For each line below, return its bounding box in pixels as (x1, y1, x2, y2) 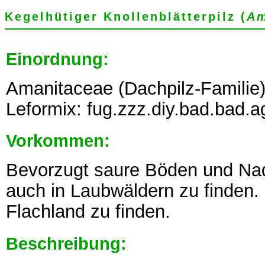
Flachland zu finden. (6, 201, 176, 222)
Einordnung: (6, 49, 109, 69)
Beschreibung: (6, 233, 127, 253)
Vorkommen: (6, 131, 110, 151)
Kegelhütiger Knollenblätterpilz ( (5, 10, 247, 23)
